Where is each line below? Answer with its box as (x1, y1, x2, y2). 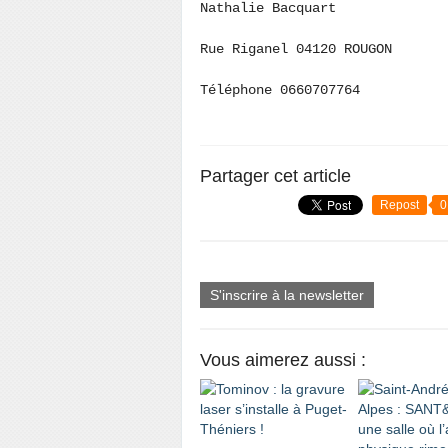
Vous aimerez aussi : (200, 350, 366, 370)
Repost (380, 198, 419, 212)
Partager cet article (200, 166, 351, 186)
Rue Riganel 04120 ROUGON (200, 41, 400, 57)
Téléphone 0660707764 (200, 82, 376, 98)
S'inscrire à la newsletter (210, 287, 364, 303)
